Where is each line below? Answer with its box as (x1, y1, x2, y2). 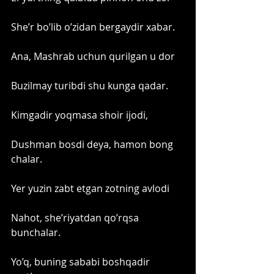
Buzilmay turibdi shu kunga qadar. (11, 78, 171, 92)
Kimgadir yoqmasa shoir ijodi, (11, 108, 148, 122)
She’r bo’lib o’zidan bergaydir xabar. (11, 20, 175, 34)
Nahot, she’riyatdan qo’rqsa (11, 210, 141, 224)
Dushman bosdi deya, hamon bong (11, 137, 176, 151)
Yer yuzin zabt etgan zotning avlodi (11, 181, 169, 195)
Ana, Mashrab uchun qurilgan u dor (11, 49, 175, 63)
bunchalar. (11, 225, 63, 239)
